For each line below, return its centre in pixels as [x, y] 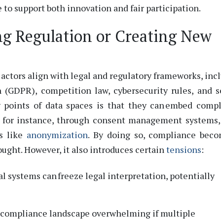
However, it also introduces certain [95, 149]
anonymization [57, 134]
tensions [184, 149]
